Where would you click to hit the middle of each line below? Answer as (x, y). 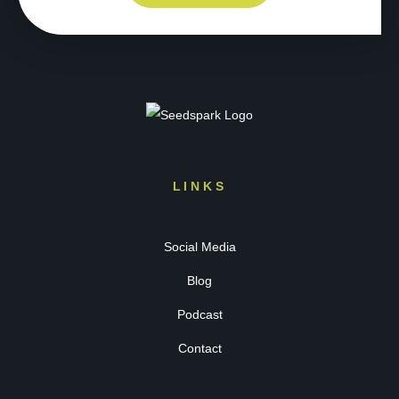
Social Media (199, 246)
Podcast (199, 314)
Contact (199, 348)
